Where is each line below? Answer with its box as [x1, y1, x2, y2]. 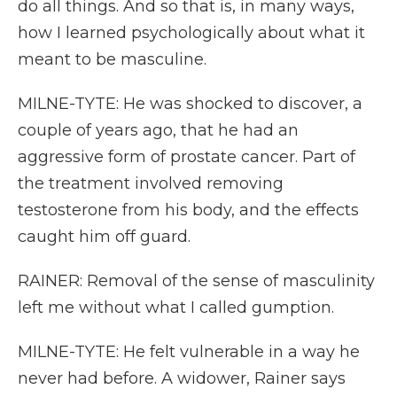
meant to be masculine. [18, 50, 206, 69]
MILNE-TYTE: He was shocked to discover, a [18, 94, 362, 113]
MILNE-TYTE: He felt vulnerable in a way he [18, 342, 360, 362]
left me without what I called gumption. [18, 298, 334, 317]
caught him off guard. [18, 227, 191, 246]
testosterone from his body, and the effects [18, 200, 359, 220]
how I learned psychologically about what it [18, 23, 365, 43]
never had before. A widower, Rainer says [18, 369, 346, 388]
